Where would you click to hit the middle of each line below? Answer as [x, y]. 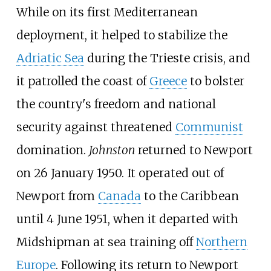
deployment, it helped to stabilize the [122, 35]
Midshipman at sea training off [106, 242]
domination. [52, 150]
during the [117, 58]
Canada [119, 196]
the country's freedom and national [116, 104]
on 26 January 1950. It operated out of [120, 173]
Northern [221, 242]
